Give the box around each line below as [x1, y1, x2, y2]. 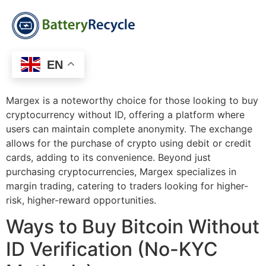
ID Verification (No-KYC [6, 237, 218, 261]
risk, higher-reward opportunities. [6, 194, 156, 206]
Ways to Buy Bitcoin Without [6, 214, 259, 238]
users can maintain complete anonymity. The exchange [6, 122, 252, 135]
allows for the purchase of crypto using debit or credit [6, 137, 251, 149]
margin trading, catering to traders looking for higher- [6, 179, 248, 192]
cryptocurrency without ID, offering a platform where [6, 108, 245, 121]
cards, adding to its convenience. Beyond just [6, 151, 211, 163]
